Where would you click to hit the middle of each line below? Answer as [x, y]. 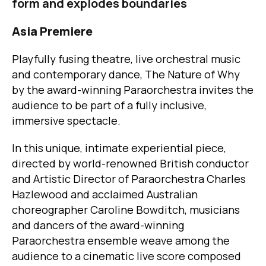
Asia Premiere [52, 31]
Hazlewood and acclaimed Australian [105, 194]
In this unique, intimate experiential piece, [119, 148]
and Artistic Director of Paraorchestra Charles [129, 179]
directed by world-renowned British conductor [130, 164]
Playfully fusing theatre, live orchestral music [126, 59]
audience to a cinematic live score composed [126, 256]
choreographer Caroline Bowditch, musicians [126, 210]
